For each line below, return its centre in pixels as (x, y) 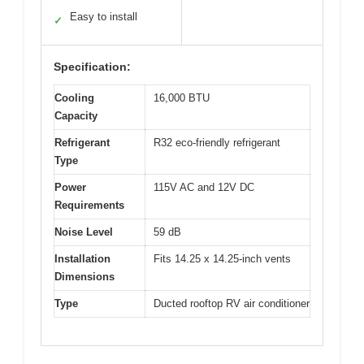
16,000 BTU (182, 97)
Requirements (89, 205)
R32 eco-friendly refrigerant (217, 142)
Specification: (92, 66)
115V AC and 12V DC (204, 187)
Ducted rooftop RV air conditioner (232, 303)
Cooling (74, 97)
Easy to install (104, 16)
